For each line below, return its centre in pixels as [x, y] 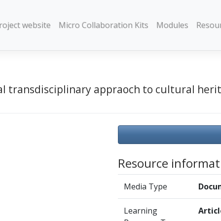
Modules [173, 25]
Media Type [146, 186]
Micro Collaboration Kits [104, 25]
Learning [141, 210]
